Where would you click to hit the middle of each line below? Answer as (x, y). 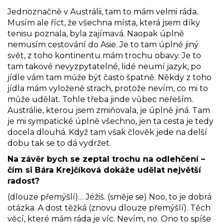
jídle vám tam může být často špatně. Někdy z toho (110, 77)
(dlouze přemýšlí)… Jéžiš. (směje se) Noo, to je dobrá (110, 197)
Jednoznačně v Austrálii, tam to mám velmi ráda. (103, 11)
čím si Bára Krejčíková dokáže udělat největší (104, 170)
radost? (23, 181)
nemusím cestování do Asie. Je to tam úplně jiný (103, 44)
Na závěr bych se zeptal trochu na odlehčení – (106, 159)
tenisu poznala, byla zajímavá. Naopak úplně (96, 33)
